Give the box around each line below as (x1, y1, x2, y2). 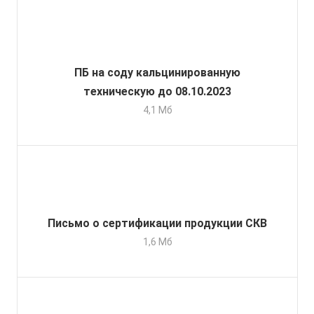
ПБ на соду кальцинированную (74, 66, 240, 80)
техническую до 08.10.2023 (83, 85, 231, 99)
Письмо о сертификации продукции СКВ (48, 217, 267, 231)
